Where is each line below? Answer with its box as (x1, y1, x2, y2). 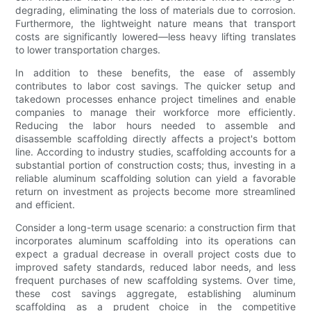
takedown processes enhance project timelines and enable (15, 93, 296, 106)
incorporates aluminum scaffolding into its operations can (15, 235, 296, 247)
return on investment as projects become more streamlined (15, 185, 296, 198)
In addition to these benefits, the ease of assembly (15, 67, 296, 79)
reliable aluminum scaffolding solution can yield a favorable (15, 172, 296, 185)
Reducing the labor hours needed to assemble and (15, 119, 296, 132)
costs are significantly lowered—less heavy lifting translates (15, 31, 296, 43)
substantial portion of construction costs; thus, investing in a (15, 159, 296, 171)
